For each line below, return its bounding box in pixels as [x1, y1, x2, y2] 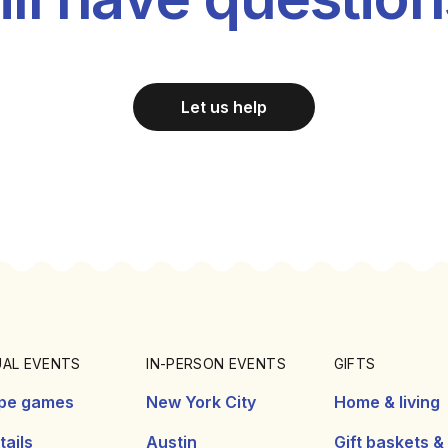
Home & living [333, 391, 440, 412]
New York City [146, 391, 257, 412]
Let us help [181, 96, 267, 117]
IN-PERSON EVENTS [146, 354, 286, 372]
